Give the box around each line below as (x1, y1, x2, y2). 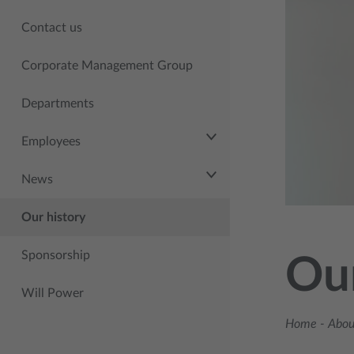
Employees (21, 135, 81, 148)
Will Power (21, 287, 84, 299)
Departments (21, 97, 94, 110)
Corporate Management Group (21, 59, 193, 72)
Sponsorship (21, 249, 90, 262)
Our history (21, 211, 85, 224)
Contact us (21, 21, 82, 34)
